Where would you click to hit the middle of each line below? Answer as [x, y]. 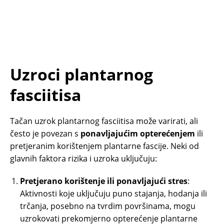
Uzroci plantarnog [81, 74]
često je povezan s [45, 134]
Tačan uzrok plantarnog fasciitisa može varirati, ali [104, 121]
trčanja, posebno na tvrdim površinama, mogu [108, 206]
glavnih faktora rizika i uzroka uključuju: [83, 159]
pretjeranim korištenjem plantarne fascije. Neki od [104, 146]
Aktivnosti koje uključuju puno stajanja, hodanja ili [113, 194]
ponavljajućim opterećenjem [138, 134]
